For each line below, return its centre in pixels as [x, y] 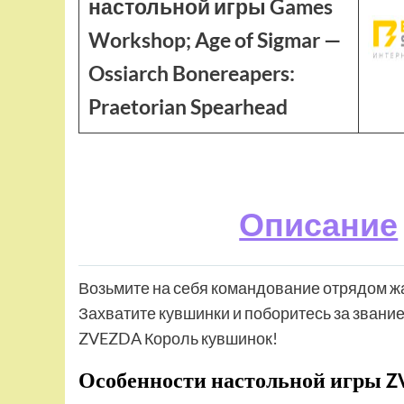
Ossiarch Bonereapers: [192, 73]
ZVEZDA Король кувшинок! [178, 339]
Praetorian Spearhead [188, 106]
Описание [319, 224]
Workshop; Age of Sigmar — [215, 40]
